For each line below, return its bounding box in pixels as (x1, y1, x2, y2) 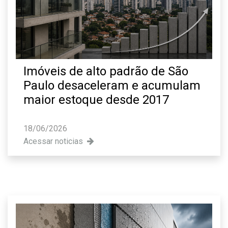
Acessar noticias (23, 136, 87, 146)
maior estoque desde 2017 (23, 92, 169, 107)
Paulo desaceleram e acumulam (23, 78, 201, 93)
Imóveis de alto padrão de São (23, 64, 188, 78)
